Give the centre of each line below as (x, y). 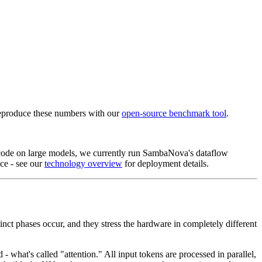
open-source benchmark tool (174, 113)
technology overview (83, 163)
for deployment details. (167, 163)
